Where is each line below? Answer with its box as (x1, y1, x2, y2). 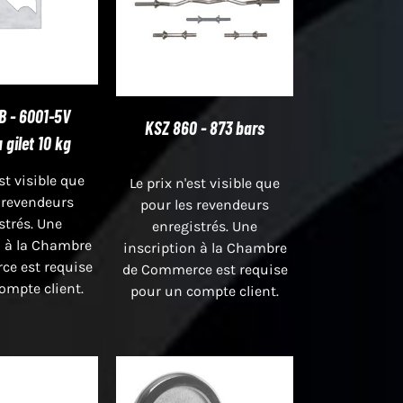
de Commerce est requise (121, 260, 288, 278)
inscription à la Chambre (122, 238, 287, 256)
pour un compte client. (130, 282, 280, 300)
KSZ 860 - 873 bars (145, 116, 265, 139)
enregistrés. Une (152, 217, 258, 235)
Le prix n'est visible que (130, 174, 281, 192)
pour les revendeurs (140, 195, 270, 213)
